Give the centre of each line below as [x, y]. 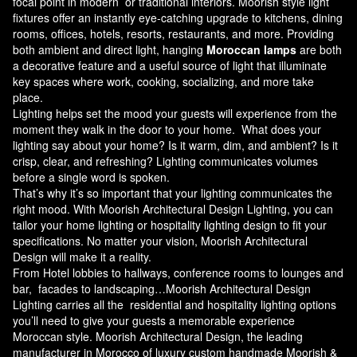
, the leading [272, 337]
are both [319, 50]
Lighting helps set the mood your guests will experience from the [175, 114]
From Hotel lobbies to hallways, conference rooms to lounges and [178, 273]
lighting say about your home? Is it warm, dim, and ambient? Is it [175, 145]
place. [29, 98]
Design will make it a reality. [82, 257]
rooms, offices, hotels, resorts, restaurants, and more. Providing [173, 34]
